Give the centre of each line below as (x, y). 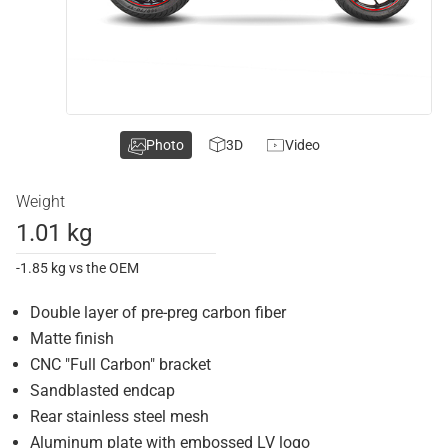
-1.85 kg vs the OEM (77, 268)
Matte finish (72, 338)
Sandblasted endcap (102, 390)
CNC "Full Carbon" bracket (120, 364)
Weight (40, 201)
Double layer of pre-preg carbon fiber (158, 312)
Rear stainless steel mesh (119, 416)
